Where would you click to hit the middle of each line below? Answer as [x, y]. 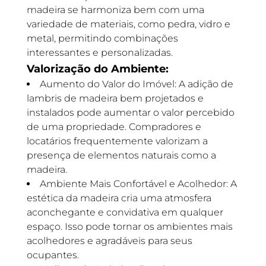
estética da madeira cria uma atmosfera [119, 198]
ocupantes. [53, 255]
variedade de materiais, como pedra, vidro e [128, 24]
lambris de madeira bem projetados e [115, 98]
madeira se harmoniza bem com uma [115, 10]
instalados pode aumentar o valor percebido [130, 113]
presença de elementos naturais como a [121, 155]
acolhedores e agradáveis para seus [109, 241]
